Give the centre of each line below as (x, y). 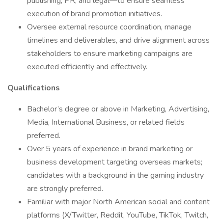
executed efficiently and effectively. (87, 67)
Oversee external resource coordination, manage (109, 27)
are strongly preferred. (65, 189)
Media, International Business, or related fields (106, 122)
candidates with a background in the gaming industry (115, 175)
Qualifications (34, 88)
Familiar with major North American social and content (118, 202)
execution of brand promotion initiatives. (95, 14)
